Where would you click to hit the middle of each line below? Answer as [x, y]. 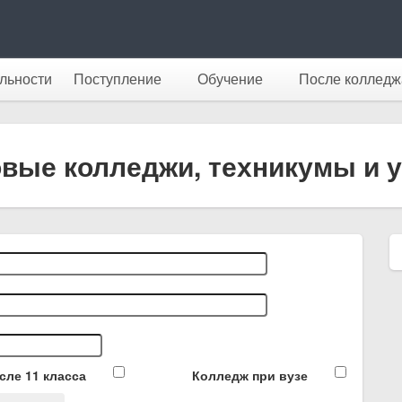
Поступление [118, 79]
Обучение [230, 79]
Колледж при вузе [249, 375]
